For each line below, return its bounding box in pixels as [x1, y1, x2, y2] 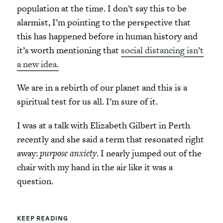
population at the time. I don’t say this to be [16, 2, 187, 15]
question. [16, 174, 53, 187]
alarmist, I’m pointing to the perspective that [16, 16, 191, 29]
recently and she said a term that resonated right [16, 132, 204, 145]
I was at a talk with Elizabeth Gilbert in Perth [16, 118, 190, 131]
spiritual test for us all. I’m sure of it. [16, 95, 158, 108]
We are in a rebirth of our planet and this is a [16, 81, 187, 94]
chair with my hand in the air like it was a [16, 160, 173, 173]
